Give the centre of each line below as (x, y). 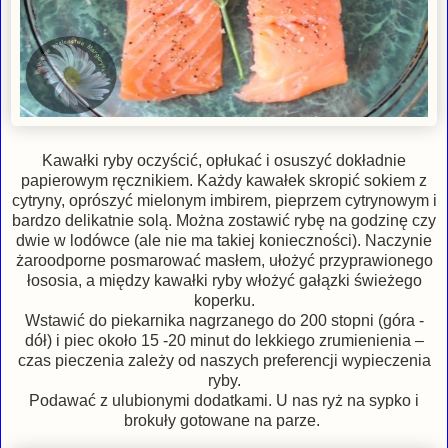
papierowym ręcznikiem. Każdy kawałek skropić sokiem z (224, 180)
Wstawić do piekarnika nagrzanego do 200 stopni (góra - (224, 320)
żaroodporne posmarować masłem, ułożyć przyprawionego (224, 260)
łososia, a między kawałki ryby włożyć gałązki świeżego (224, 280)
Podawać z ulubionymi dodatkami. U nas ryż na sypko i (224, 400)
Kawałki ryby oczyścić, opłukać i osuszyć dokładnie (224, 160)
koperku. (224, 300)
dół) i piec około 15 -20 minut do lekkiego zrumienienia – (224, 340)
